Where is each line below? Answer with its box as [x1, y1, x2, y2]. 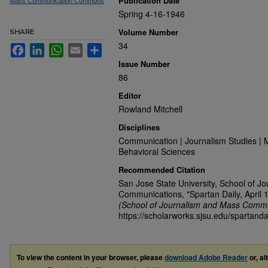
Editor [118, 90, 141, 101]
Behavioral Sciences [118, 145, 195, 157]
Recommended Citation [118, 164, 205, 175]
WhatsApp [63, 43, 102, 53]
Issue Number [118, 58, 170, 69]
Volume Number [118, 26, 178, 38]
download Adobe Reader [165, 252, 248, 263]
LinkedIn [44, 43, 77, 53]
